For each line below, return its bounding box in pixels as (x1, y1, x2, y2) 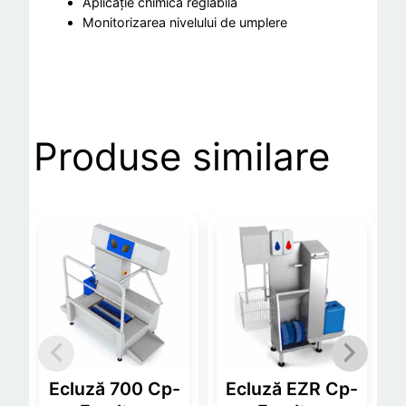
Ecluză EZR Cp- (225, 377, 358, 400)
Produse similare (34, 133, 330, 180)
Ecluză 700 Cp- (48, 377, 180, 400)
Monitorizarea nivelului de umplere (82, 14, 288, 31)
